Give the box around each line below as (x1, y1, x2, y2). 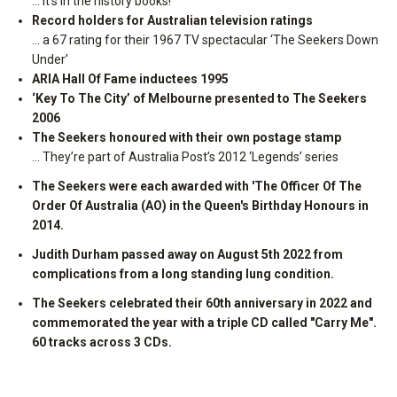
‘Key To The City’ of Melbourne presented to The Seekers (32, 90, 367, 105)
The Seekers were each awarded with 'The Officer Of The (32, 178, 362, 193)
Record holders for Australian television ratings (32, 12, 313, 27)
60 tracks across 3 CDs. (32, 334, 172, 349)
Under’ (32, 51, 68, 66)
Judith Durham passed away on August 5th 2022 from (32, 246, 343, 261)
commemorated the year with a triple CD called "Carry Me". (32, 315, 377, 330)
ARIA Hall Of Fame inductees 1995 (32, 71, 229, 86)
